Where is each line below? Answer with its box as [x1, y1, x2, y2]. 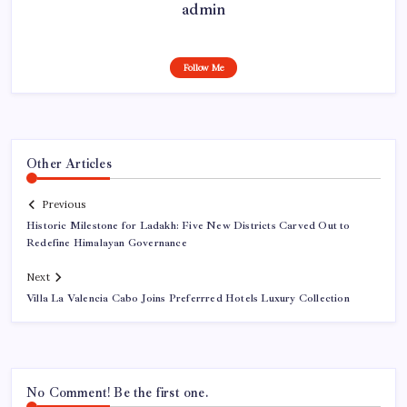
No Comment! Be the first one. [26, 383, 208, 401]
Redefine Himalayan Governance [26, 235, 187, 250]
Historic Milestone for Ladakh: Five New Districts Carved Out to [26, 218, 351, 233]
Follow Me [183, 62, 224, 74]
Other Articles [26, 155, 112, 173]
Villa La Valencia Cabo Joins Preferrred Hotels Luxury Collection [26, 291, 356, 305]
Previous [42, 197, 85, 211]
